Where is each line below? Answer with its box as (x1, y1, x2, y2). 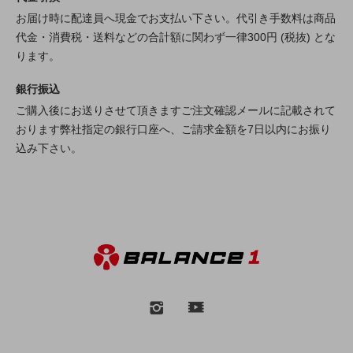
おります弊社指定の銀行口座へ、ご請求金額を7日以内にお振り (16, 123, 331, 136)
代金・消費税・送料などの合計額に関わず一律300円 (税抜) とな (16, 31, 336, 44)
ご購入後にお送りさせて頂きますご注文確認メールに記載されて (16, 104, 336, 117)
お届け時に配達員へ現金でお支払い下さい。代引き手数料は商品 (16, 12, 336, 25)
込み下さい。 (16, 142, 82, 155)
